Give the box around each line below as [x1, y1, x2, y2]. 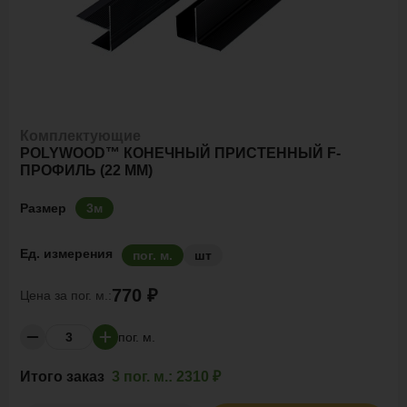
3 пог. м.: [112, 369, 173, 384]
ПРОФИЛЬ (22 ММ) [20, 163, 153, 178]
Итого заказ [20, 369, 108, 384]
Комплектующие [20, 128, 141, 144]
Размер [20, 200, 66, 215]
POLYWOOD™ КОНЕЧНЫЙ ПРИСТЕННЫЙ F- [20, 145, 341, 161]
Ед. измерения [20, 246, 113, 261]
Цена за [20, 287, 71, 303]
